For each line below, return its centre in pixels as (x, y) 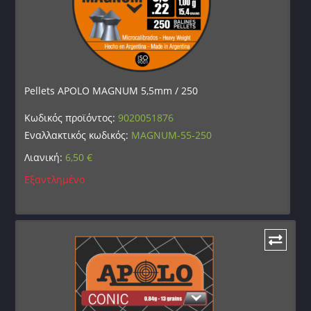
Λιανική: (45, 157)
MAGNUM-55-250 (172, 135)
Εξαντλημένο (55, 179)
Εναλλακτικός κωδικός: (78, 135)
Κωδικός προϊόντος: (72, 117)
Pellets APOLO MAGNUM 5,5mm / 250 (111, 90)
